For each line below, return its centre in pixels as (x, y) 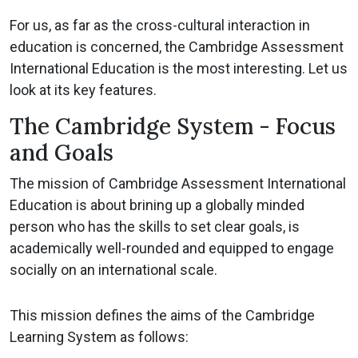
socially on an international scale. (113, 270)
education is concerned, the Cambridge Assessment (177, 47)
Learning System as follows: (99, 337)
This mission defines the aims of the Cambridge (162, 316)
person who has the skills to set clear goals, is (155, 227)
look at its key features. (83, 90)
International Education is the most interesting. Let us (179, 69)
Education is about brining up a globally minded (157, 205)
